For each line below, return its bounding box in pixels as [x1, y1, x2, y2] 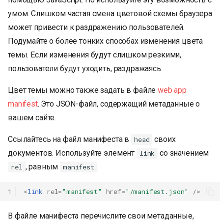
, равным [25, 162, 60, 172]
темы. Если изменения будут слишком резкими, [8, 50, 182, 60]
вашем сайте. [8, 113, 56, 123]
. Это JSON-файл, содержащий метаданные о [37, 99, 200, 109]
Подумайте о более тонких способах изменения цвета [8, 36, 203, 46]
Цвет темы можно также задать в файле [8, 85, 158, 95]
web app [158, 85, 187, 95]
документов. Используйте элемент [8, 148, 137, 158]
